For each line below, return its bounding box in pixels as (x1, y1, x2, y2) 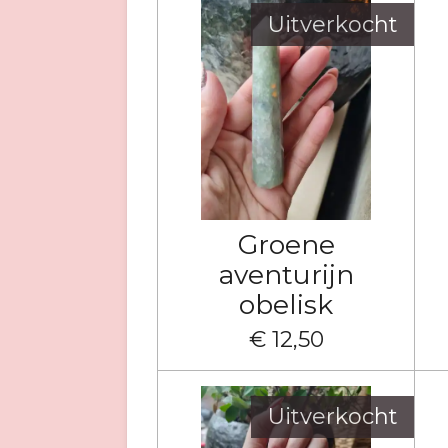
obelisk (239, 287, 334, 321)
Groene (237, 227, 335, 261)
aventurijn (218, 257, 354, 291)
